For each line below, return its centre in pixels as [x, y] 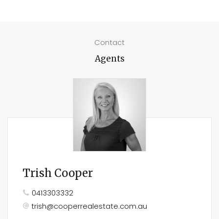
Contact [109, 42]
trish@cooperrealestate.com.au [89, 207]
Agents [109, 58]
